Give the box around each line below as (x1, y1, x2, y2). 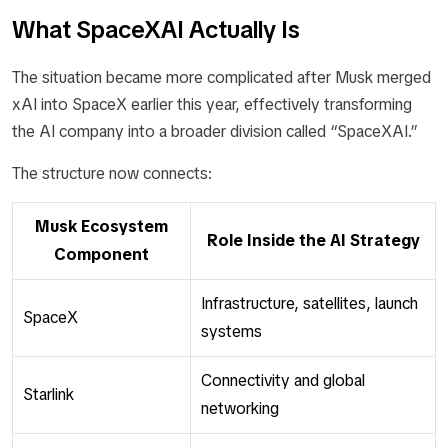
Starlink (23, 384, 74, 405)
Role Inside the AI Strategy (206, 230, 420, 251)
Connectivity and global (201, 370, 365, 391)
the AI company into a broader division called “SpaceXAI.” (12, 121, 418, 142)
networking (201, 398, 279, 419)
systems (201, 321, 262, 342)
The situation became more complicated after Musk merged (12, 67, 431, 88)
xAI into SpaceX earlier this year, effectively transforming (12, 94, 412, 115)
